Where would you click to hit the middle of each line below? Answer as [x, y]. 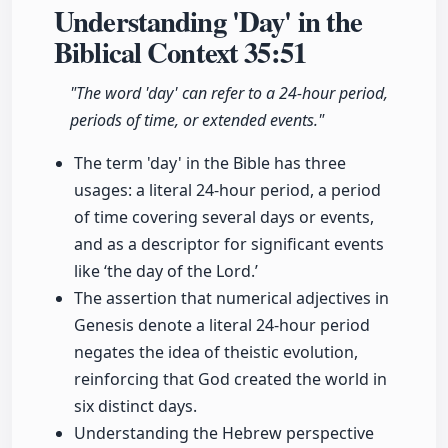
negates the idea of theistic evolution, [216, 352]
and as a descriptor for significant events [229, 244]
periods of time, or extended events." [197, 120]
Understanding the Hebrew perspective [224, 433]
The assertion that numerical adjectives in [231, 298]
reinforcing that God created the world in [230, 379]
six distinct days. [135, 406]
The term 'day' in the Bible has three [210, 163]
